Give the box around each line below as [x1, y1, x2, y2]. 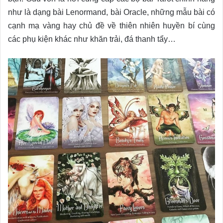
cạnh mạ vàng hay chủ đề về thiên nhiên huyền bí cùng [8, 21, 215, 30]
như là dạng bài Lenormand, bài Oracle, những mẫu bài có [8, 8, 215, 17]
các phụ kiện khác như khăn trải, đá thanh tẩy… [8, 35, 176, 44]
